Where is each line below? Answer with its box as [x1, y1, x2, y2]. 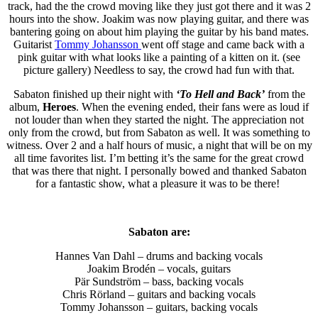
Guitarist [13, 38, 55, 50]
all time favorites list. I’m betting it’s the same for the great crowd [14, 151, 304, 164]
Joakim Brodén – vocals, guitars [87, 262, 231, 275]
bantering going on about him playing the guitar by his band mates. [9, 25, 309, 38]
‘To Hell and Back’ [175, 87, 268, 100]
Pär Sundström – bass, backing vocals [75, 275, 243, 287]
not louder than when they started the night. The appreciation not [14, 113, 304, 126]
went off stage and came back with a [141, 38, 305, 50]
